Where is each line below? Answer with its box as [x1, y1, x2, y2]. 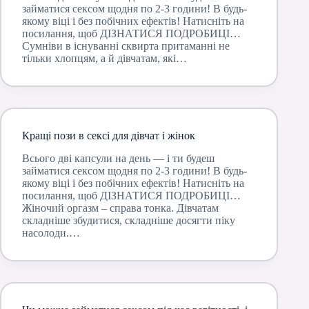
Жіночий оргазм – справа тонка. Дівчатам [22, 201, 219, 214]
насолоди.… [22, 226, 80, 239]
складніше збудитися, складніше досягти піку [22, 214, 235, 226]
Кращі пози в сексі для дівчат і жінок [22, 129, 195, 141]
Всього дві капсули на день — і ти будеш [22, 152, 215, 164]
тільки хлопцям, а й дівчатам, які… [22, 52, 187, 64]
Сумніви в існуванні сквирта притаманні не [22, 39, 230, 52]
